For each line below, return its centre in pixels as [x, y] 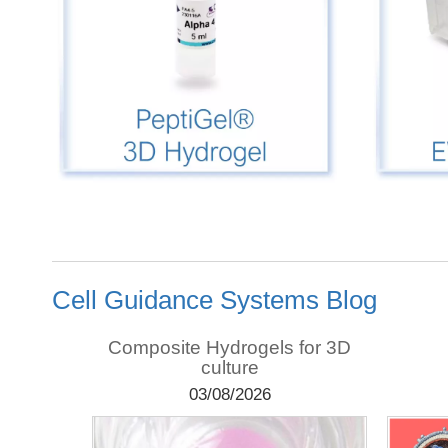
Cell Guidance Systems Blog [214, 299]
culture [229, 367]
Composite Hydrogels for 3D [229, 347]
